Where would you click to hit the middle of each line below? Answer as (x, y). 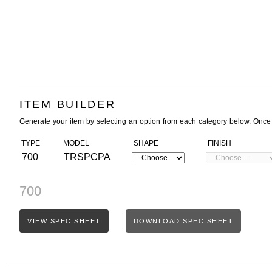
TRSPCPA (86, 157)
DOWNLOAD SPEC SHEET (183, 221)
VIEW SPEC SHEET (64, 221)
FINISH (219, 143)
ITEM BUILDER (68, 104)
